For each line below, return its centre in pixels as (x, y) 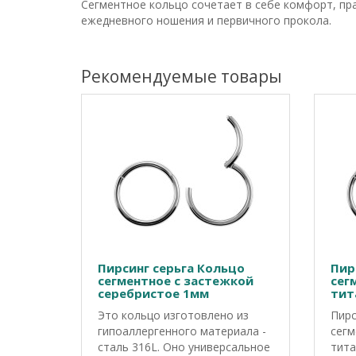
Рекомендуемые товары (182, 76)
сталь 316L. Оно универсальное (184, 347)
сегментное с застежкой (176, 281)
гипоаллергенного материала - (182, 331)
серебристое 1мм (153, 293)
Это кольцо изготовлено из (173, 315)
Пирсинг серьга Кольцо (171, 268)
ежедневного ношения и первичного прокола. (206, 20)
